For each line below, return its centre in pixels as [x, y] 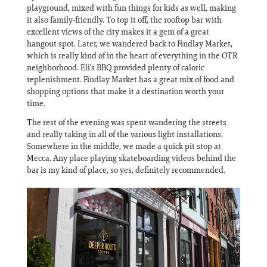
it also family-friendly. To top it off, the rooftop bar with [124, 19]
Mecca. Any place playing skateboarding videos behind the [131, 158]
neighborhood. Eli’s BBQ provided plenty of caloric [116, 67]
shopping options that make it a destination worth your [125, 91]
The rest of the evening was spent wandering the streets [127, 122]
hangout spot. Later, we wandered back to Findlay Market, [130, 43]
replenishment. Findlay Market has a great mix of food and [131, 79]
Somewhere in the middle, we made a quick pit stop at [124, 146]
